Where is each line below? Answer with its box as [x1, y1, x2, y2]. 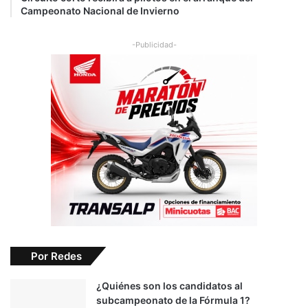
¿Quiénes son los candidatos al [96, 280, 243, 292]
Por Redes [31, 250, 82, 263]
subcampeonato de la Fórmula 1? [96, 294, 250, 307]
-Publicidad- [131, 40, 177, 50]
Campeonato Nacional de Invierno [21, 5, 179, 17]
